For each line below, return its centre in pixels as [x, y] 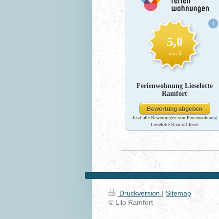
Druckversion [140, 193]
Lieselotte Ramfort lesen [175, 125]
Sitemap [178, 193]
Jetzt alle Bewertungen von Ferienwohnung [175, 118]
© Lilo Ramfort [131, 203]
